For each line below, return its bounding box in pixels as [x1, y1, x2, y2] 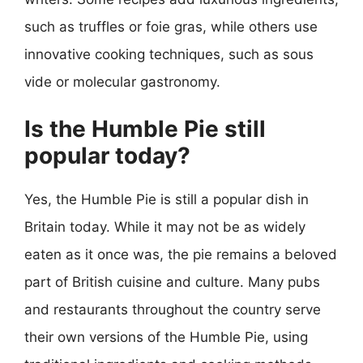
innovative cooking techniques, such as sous [24, 45, 314, 62]
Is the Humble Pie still [24, 115, 266, 143]
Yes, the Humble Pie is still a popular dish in [24, 191, 309, 207]
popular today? [24, 142, 190, 169]
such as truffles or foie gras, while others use [24, 18, 318, 35]
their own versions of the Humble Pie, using [24, 329, 308, 345]
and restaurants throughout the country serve [24, 301, 321, 318]
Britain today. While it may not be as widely [24, 219, 305, 235]
